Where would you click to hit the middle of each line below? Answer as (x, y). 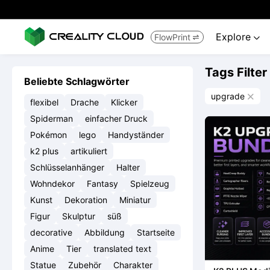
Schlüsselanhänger (67, 167)
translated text (122, 249)
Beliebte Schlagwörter (77, 81)
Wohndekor (52, 184)
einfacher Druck (116, 118)
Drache (85, 102)
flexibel (44, 102)
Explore (235, 37)
